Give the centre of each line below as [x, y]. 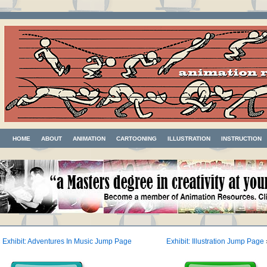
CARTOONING [136, 139]
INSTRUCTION [241, 139]
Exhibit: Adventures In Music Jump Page [67, 241]
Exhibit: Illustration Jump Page [215, 241]
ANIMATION [89, 139]
